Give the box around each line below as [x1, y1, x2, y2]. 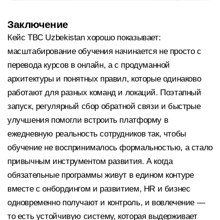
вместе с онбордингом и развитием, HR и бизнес [7, 184, 191, 193]
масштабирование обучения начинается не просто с [7, 46, 201, 56]
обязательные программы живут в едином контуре [7, 170, 194, 180]
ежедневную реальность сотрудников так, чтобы [7, 129, 186, 138]
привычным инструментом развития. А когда [7, 156, 173, 166]
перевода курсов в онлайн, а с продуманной [7, 60, 170, 70]
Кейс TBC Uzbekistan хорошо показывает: [7, 32, 161, 42]
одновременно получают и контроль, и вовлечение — [7, 197, 205, 207]
